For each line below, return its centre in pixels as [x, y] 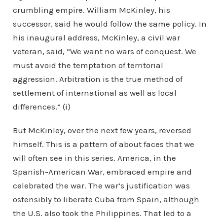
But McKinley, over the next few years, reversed [102, 130]
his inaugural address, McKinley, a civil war [96, 37]
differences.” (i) [41, 107]
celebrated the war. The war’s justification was [101, 185]
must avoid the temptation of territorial [88, 65]
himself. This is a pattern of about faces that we [103, 144]
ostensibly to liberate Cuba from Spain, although [106, 199]
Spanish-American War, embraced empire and [102, 172]
